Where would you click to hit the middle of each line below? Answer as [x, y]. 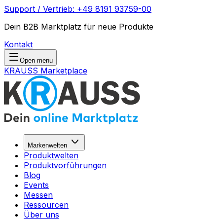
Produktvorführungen [65, 165]
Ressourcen [46, 205]
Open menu [36, 60]
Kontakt [18, 44]
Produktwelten [51, 155]
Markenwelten [47, 145]
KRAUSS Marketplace [46, 71]
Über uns [41, 215]
